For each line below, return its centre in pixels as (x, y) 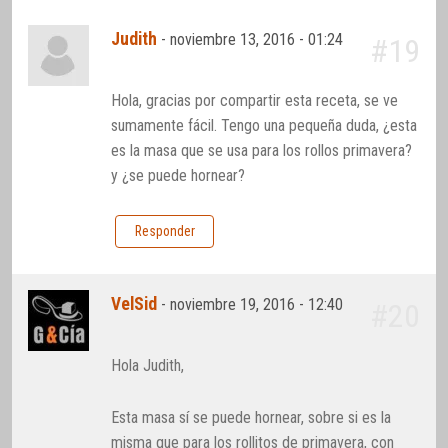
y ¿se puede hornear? (178, 175)
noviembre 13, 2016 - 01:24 (257, 40)
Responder (164, 231)
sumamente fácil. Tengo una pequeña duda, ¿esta (264, 125)
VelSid (134, 304)
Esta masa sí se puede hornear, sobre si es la (251, 417)
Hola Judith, (148, 365)
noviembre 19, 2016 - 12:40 (257, 305)
